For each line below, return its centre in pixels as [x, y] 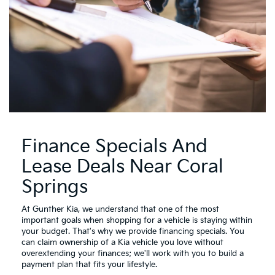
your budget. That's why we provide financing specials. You [133, 231]
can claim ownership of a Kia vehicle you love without [122, 242]
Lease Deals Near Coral [122, 167]
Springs [55, 187]
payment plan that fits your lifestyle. [89, 264]
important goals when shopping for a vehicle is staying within [137, 220]
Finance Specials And [114, 146]
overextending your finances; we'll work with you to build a [133, 253]
